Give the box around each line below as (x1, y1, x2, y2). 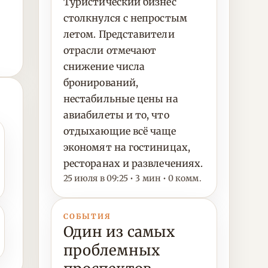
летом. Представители (63, 28, 175, 40)
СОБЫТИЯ (63, 212, 111, 221)
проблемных (63, 241, 160, 260)
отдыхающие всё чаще (63, 125, 176, 137)
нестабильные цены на (63, 93, 178, 105)
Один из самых (63, 223, 175, 241)
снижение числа (63, 60, 145, 72)
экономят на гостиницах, (63, 141, 190, 153)
